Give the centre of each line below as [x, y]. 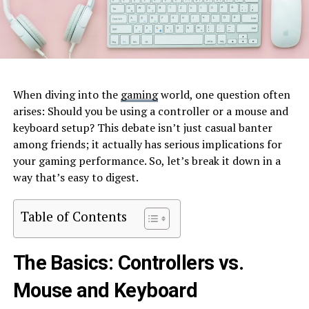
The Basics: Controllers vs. [128, 262]
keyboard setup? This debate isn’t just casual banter [142, 127]
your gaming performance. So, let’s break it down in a [147, 160]
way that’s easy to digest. [76, 177]
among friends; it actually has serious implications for [147, 144]
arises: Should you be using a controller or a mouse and [150, 111]
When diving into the [67, 94]
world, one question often [224, 94]
